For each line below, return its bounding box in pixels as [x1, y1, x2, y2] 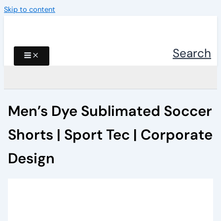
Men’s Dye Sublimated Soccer [7, 101, 212, 120]
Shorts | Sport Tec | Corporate [7, 125, 213, 144]
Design [7, 148, 55, 168]
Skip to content [4, 5, 55, 14]
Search [173, 45, 211, 60]
